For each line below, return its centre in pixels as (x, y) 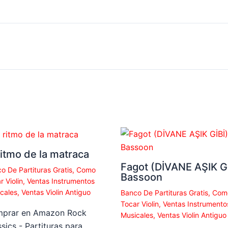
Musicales (137, 215)
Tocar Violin (139, 204)
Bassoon (141, 177)
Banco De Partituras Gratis (164, 192)
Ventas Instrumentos (61, 181)
